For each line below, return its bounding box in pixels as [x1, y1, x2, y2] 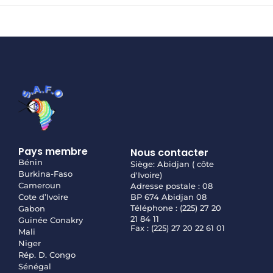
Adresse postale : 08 [130, 181, 213, 191]
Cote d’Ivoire [18, 192, 68, 202]
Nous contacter [130, 146, 208, 160]
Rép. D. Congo [18, 250, 76, 260]
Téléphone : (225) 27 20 [130, 203, 221, 213]
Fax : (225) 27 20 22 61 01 [130, 223, 225, 233]
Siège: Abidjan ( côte [130, 159, 214, 169]
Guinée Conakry [18, 215, 83, 225]
